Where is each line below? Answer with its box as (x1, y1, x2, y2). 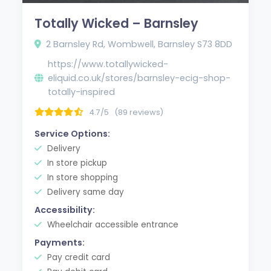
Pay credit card (45, 251, 111, 263)
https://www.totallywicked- (48, 57, 169, 70)
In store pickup (45, 157, 108, 169)
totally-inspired (48, 85, 116, 98)
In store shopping (45, 171, 119, 183)
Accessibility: (34, 203, 96, 216)
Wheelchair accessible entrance (45, 218, 179, 230)
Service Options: (34, 127, 111, 140)
